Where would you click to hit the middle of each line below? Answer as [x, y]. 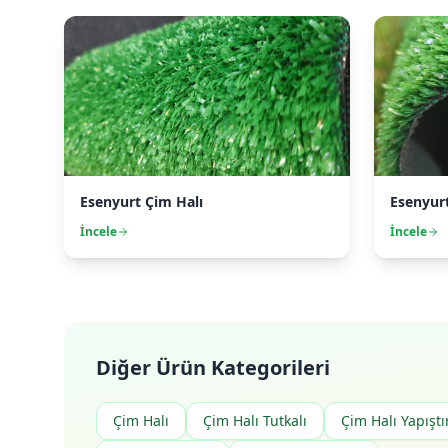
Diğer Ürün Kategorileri [213, 367]
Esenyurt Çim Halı [141, 201]
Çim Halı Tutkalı [255, 420]
